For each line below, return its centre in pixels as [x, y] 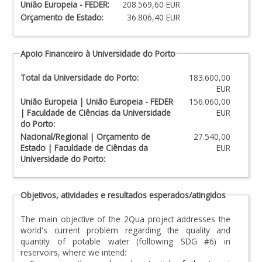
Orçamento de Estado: [62, 17]
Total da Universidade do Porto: [80, 77]
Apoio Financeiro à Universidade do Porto [98, 54]
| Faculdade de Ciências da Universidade [96, 113]
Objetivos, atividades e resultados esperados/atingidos [123, 195]
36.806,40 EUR [154, 17]
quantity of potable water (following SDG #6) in [125, 241]
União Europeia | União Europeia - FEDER [97, 101]
